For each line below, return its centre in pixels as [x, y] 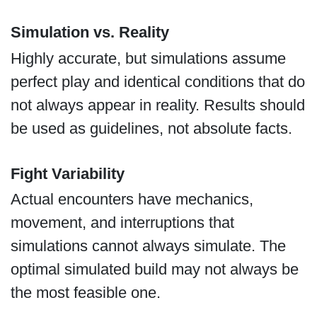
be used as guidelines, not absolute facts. [153, 128]
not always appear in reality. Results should [157, 105]
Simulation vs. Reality [90, 33]
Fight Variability [67, 174]
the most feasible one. [85, 293]
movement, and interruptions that [122, 223]
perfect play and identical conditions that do [157, 81]
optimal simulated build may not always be [154, 270]
